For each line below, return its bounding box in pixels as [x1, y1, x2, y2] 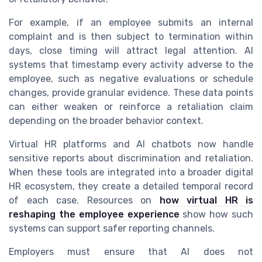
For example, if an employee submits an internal [9, 17, 253, 29]
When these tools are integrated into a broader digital [9, 167, 253, 178]
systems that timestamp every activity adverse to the [9, 59, 253, 71]
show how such [179, 209, 253, 220]
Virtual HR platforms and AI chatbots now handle [9, 139, 253, 150]
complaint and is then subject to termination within [9, 31, 253, 43]
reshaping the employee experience [9, 209, 180, 220]
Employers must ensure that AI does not [9, 246, 253, 258]
